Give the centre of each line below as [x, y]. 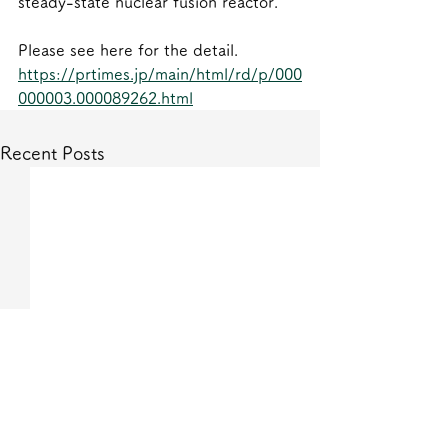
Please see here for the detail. [128, 49]
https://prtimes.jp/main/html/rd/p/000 [160, 73]
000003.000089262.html [105, 97]
